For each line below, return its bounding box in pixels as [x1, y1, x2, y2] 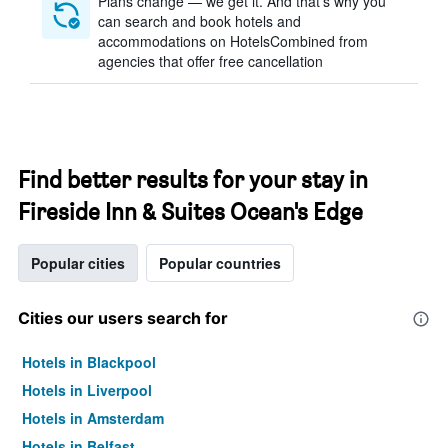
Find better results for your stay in [18, 165, 368, 194]
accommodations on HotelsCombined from [98, 31, 368, 51]
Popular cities [31, 253, 125, 273]
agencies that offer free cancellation [98, 51, 323, 71]
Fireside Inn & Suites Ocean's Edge [18, 197, 363, 226]
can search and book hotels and [98, 11, 301, 31]
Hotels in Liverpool [22, 380, 152, 400]
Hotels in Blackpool [22, 352, 156, 372]
